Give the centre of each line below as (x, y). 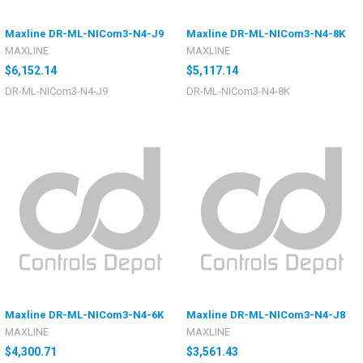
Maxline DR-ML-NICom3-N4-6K (84, 314)
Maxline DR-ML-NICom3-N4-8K (266, 34)
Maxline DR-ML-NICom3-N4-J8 (266, 314)
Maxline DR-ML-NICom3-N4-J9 (84, 34)
